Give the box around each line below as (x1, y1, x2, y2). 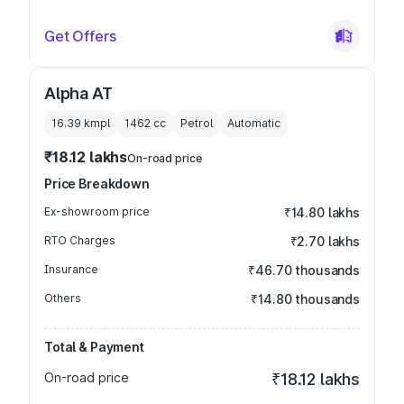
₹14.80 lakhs (283, 205, 360, 220)
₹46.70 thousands (248, 262, 360, 278)
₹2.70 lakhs (289, 234, 360, 249)
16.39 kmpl (51, 116, 110, 130)
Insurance (44, 262, 98, 276)
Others (44, 291, 81, 305)
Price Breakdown (44, 176, 150, 191)
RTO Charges (44, 234, 115, 247)
